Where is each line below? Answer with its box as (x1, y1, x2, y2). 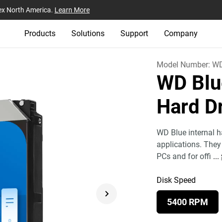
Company (164, 29, 198, 38)
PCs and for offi (157, 152, 212, 161)
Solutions (71, 29, 105, 38)
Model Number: (157, 60, 213, 69)
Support (120, 29, 148, 38)
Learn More (55, 5, 90, 14)
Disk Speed (157, 175, 196, 185)
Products (24, 29, 55, 38)
